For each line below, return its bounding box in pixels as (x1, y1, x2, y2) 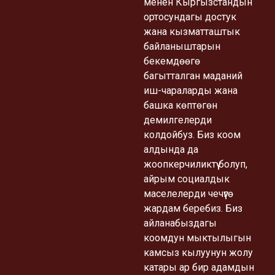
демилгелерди (144, 114, 212, 126)
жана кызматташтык (144, 25, 240, 37)
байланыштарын (144, 40, 220, 52)
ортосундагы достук (144, 10, 236, 23)
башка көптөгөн (144, 99, 217, 111)
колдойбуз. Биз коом (144, 128, 241, 141)
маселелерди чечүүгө (144, 187, 233, 199)
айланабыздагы (144, 217, 217, 229)
